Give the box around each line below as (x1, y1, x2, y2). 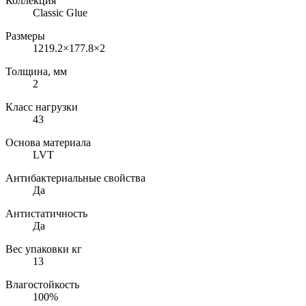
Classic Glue (33, 6, 87, 18)
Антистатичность (5, 207, 87, 219)
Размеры (5, 29, 45, 42)
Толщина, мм (5, 65, 67, 77)
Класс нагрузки (5, 100, 78, 113)
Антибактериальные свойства (5, 171, 145, 184)
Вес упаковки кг (5, 242, 82, 255)
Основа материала (5, 136, 91, 148)
